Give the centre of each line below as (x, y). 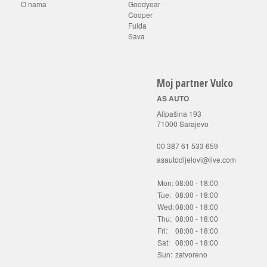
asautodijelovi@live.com (196, 160)
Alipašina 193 (179, 114)
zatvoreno (191, 254)
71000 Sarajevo (183, 124)
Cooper (140, 15)
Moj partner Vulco (195, 83)
